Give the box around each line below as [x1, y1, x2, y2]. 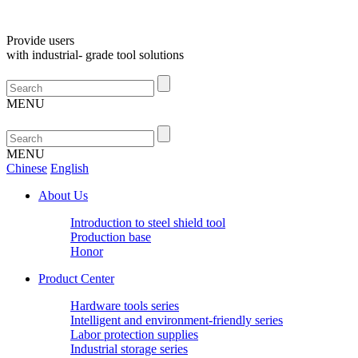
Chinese [6, 161, 47, 175]
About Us [38, 189, 88, 202]
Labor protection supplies [70, 328, 198, 341]
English [50, 161, 89, 175]
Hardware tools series [70, 299, 179, 312]
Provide [6, 34, 49, 47]
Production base [70, 230, 151, 244]
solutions [139, 48, 184, 62]
